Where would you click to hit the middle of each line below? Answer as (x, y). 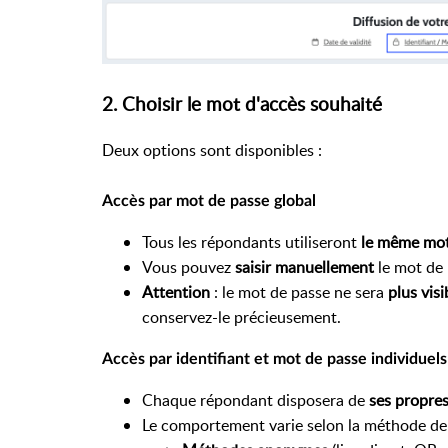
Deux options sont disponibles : (212, 149)
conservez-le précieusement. (241, 316)
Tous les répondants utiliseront (251, 241)
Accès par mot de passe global (209, 200)
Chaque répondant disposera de (255, 399)
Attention (176, 291)
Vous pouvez (188, 266)
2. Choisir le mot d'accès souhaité (242, 103)
